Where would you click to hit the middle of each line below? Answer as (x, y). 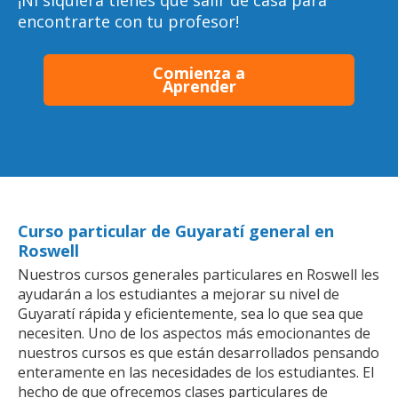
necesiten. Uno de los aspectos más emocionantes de (194, 333)
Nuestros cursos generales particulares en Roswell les (199, 274)
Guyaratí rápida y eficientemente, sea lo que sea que (191, 313)
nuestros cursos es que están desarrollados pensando (199, 352)
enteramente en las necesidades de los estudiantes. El (196, 372)
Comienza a (199, 72)
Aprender (199, 86)
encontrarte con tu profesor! (128, 21)
